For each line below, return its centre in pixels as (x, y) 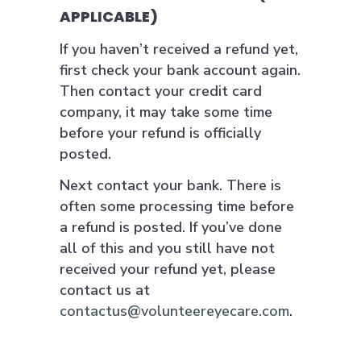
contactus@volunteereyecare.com (174, 311)
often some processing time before (177, 206)
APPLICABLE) (109, 17)
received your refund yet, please (168, 269)
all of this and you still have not (167, 248)
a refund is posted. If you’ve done (171, 227)
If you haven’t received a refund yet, (179, 49)
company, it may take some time (166, 112)
